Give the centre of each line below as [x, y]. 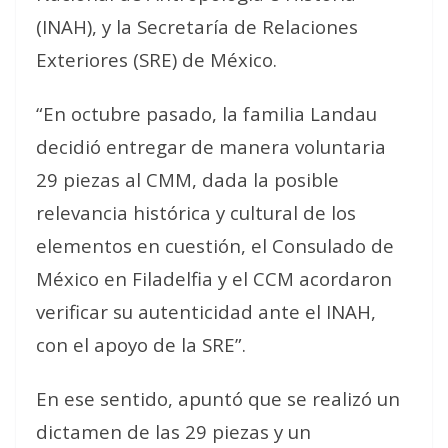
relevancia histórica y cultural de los [196, 212]
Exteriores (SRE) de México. [156, 59]
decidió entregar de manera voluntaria [211, 146]
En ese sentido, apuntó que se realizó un [218, 398]
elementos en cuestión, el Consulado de [215, 245]
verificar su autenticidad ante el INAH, [206, 311]
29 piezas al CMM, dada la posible [187, 179]
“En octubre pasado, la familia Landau [206, 113]
